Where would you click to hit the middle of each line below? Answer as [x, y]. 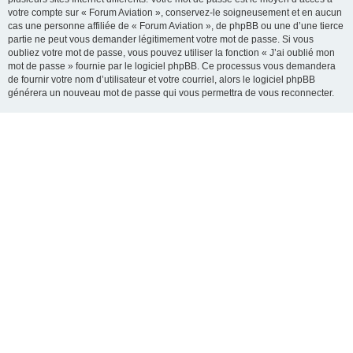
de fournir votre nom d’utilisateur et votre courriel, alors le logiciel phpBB [162, 80]
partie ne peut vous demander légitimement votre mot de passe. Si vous [161, 39]
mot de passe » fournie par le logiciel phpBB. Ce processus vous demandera [172, 66]
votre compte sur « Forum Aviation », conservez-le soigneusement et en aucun [175, 13]
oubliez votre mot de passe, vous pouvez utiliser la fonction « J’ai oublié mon [171, 53]
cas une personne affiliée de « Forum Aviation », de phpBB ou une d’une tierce [176, 26]
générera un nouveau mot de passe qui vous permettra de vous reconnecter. [171, 93]
